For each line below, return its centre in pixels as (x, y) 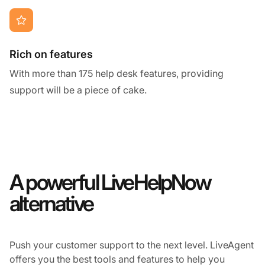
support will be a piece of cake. (78, 90)
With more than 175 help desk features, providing (117, 73)
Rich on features (51, 54)
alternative (51, 203)
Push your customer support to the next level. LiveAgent (132, 245)
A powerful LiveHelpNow (110, 182)
